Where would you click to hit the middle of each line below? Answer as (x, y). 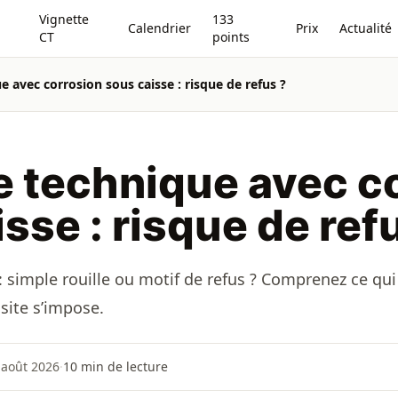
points (231, 37)
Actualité (366, 28)
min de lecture (123, 366)
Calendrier (160, 28)
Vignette (64, 19)
